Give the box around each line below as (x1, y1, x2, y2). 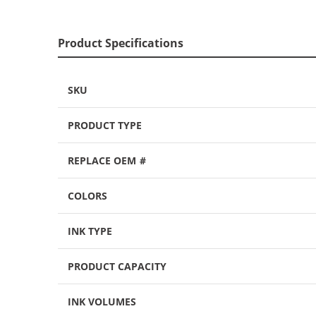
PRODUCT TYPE (68, 118, 142, 132)
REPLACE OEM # (68, 153, 146, 167)
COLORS (68, 188, 107, 202)
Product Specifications (58, 35, 184, 51)
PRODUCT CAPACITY (68, 259, 167, 273)
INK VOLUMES (68, 294, 137, 308)
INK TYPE (68, 224, 113, 238)
